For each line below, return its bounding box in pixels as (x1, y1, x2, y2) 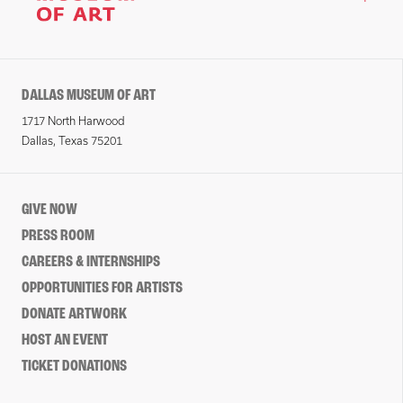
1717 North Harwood (22, 115, 125, 127)
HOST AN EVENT (22, 332, 108, 349)
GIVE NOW (22, 201, 77, 219)
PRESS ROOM (22, 228, 94, 245)
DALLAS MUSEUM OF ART (22, 87, 156, 104)
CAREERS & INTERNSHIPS (22, 254, 160, 271)
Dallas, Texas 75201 (22, 135, 122, 147)
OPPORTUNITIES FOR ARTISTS (22, 280, 183, 297)
